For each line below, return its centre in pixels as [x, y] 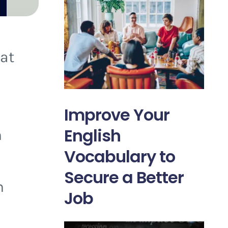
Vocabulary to [119, 156]
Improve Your [117, 115]
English [92, 135]
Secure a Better [124, 177]
